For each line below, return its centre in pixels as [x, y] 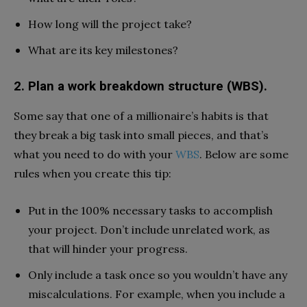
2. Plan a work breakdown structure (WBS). [140, 86]
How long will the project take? [110, 24]
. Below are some [244, 154]
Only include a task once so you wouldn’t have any [158, 274]
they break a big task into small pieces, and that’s [141, 135]
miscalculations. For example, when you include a [157, 294]
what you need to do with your [95, 154]
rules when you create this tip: [93, 173]
